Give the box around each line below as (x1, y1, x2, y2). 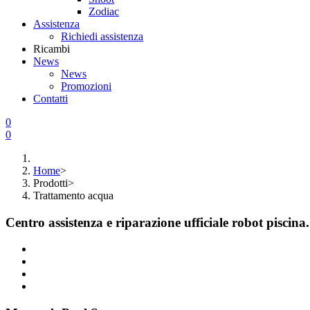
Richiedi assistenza (61, 30, 143, 42)
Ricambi (33, 42, 70, 55)
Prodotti (33, 176, 68, 189)
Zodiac (89, 5, 119, 17)
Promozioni (61, 80, 111, 92)
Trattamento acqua (33, 189, 113, 201)
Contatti (33, 92, 68, 104)
